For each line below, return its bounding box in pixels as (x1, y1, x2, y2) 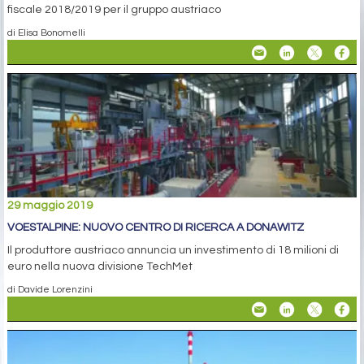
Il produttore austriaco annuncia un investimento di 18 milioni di (7, 244, 339, 256)
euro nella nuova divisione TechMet (7, 260, 193, 272)
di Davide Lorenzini (7, 284, 93, 294)
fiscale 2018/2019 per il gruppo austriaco (7, 4, 221, 16)
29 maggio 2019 (7, 199, 93, 211)
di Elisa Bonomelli (7, 28, 85, 38)
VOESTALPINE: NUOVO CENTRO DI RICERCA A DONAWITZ (7, 221, 304, 233)
